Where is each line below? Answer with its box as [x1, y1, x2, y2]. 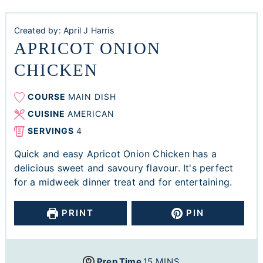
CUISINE [27, 109, 68, 119]
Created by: [14, 25, 63, 36]
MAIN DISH [68, 92, 116, 102]
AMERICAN [67, 109, 114, 119]
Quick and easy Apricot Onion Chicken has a [14, 148, 217, 160]
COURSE [27, 92, 68, 102]
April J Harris [63, 25, 114, 36]
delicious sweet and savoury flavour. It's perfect [14, 162, 234, 174]
